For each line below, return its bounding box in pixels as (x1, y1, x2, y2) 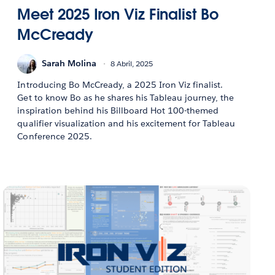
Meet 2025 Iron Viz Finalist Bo (17, 4, 219, 24)
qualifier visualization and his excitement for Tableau (17, 117, 236, 129)
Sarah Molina (42, 58, 97, 69)
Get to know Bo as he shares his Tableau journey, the (17, 91, 234, 103)
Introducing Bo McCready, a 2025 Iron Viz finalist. (17, 79, 223, 90)
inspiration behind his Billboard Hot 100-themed (17, 104, 219, 116)
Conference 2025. (17, 130, 92, 142)
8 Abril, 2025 (110, 58, 153, 69)
